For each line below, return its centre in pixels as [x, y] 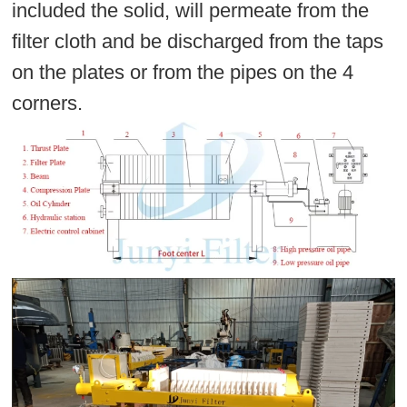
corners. [48, 104]
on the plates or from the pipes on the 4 [183, 73]
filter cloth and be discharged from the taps [198, 42]
